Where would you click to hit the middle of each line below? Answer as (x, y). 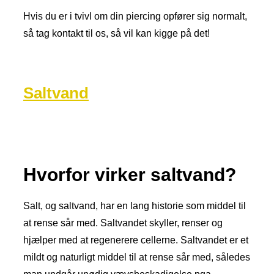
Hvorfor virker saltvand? (130, 174)
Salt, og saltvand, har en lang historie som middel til (135, 206)
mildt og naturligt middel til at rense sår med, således (137, 257)
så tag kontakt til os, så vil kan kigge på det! (117, 34)
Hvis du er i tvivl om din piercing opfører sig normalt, (135, 17)
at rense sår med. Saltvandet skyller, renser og (123, 223)
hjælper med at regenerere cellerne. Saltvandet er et (136, 240)
